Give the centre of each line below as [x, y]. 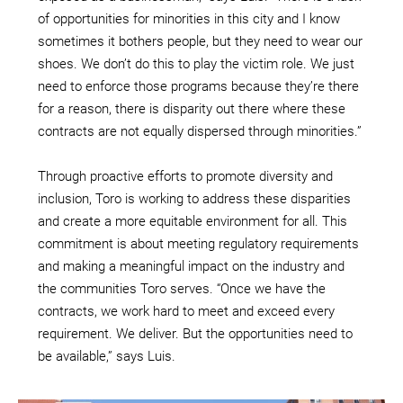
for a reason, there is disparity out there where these [192, 108]
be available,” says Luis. [107, 356]
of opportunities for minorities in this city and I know [189, 18]
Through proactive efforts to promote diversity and [185, 176]
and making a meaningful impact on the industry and [191, 266]
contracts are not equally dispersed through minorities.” [200, 131]
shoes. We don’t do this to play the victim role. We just [196, 63]
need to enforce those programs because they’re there [198, 86]
